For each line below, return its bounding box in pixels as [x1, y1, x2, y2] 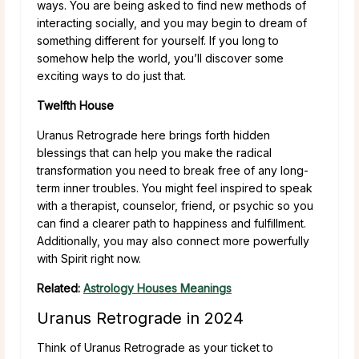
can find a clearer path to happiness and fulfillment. [37, 216, 306, 230]
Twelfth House [37, 98, 114, 112]
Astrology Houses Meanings [83, 280, 232, 295]
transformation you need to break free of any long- [37, 163, 309, 177]
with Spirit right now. [37, 251, 141, 265]
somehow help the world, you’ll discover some [37, 50, 284, 65]
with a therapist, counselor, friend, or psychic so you [37, 198, 313, 212]
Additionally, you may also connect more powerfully [37, 233, 309, 248]
